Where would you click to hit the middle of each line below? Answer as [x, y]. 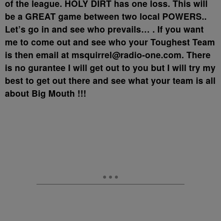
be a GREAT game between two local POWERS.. [106, 16]
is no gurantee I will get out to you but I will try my [110, 67]
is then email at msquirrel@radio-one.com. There [108, 54]
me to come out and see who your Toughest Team [110, 41]
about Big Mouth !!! [46, 93]
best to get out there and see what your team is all [110, 80]
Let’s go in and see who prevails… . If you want [104, 29]
